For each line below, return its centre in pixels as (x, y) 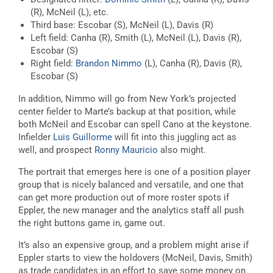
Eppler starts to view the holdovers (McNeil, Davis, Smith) (135, 258)
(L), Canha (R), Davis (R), (192, 64)
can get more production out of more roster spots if (124, 198)
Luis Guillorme (83, 137)
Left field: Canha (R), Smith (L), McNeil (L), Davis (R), (136, 38)
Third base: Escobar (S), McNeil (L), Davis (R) (122, 25)
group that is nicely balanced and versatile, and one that (131, 185)
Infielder (36, 137)
